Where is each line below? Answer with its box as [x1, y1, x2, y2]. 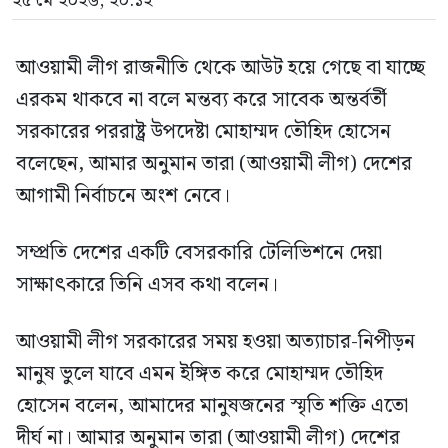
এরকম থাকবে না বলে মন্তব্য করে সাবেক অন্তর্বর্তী [16, 84, 387, 117]
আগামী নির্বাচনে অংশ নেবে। [16, 180, 230, 213]
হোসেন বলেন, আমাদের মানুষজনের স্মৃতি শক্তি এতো [16, 390, 408, 423]
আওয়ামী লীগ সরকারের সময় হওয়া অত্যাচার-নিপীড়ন [16, 326, 415, 359]
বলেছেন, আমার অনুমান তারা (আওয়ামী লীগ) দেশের [16, 148, 412, 181]
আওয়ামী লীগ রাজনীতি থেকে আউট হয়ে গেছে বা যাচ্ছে [16, 52, 425, 85]
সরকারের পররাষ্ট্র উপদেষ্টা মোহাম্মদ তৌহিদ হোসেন [16, 116, 391, 149]
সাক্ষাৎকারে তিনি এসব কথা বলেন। [16, 269, 278, 302]
